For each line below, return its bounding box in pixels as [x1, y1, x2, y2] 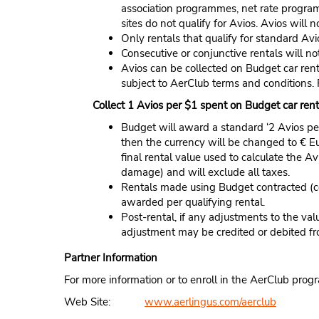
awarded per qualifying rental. [121, 195, 265, 209]
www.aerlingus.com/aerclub [145, 295, 276, 309]
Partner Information [64, 251, 157, 265]
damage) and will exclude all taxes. [121, 165, 290, 179]
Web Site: [64, 295, 110, 309]
